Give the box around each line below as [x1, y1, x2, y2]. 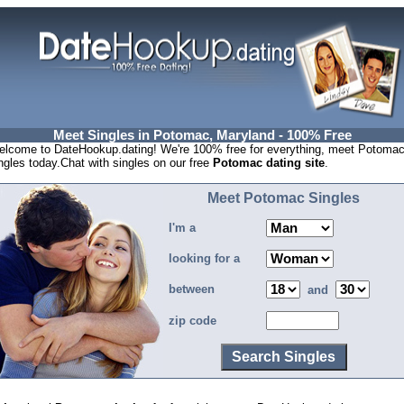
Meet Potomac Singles [207, 190, 360, 206]
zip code [165, 314, 216, 327]
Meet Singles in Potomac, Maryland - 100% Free [52, 128, 352, 142]
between [165, 282, 215, 296]
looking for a [165, 252, 240, 265]
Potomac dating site [213, 156, 325, 170]
